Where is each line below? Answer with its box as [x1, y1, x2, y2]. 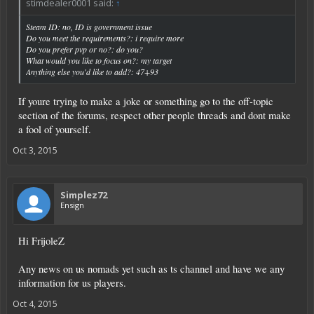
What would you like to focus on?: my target [26, 54, 172, 66]
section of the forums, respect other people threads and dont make [18, 108, 291, 122]
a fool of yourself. [18, 122, 91, 136]
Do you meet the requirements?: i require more [26, 32, 184, 43]
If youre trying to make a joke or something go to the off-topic [18, 94, 273, 108]
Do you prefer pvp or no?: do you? [26, 43, 143, 55]
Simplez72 [60, 188, 107, 201]
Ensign [60, 199, 84, 210]
